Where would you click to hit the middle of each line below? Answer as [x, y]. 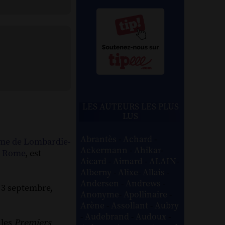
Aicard [95, 161]
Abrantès [100, 139]
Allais [155, 173]
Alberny [97, 173]
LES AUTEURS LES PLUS [130, 107]
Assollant [131, 206]
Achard [139, 139]
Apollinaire [147, 195]
